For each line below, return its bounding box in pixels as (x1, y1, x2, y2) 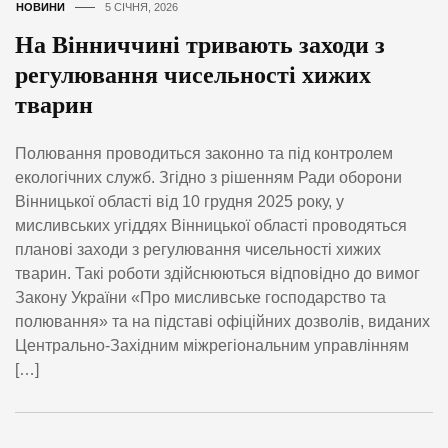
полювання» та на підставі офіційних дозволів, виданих (15, 312, 430, 330)
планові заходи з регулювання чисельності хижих (15, 240, 381, 258)
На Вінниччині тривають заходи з (15, 31, 385, 58)
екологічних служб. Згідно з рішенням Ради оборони (15, 168, 402, 186)
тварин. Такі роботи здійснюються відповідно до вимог (15, 264, 420, 282)
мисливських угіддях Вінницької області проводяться (15, 216, 407, 234)
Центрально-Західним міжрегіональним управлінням (15, 336, 409, 354)
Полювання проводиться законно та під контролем (15, 144, 393, 162)
